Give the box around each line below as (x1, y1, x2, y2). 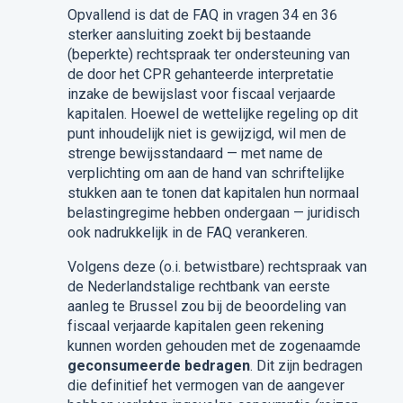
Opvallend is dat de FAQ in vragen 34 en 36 (67, 5, 337, 23)
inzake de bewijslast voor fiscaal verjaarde (67, 85, 336, 103)
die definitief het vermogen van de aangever (67, 376, 345, 394)
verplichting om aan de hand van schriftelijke (67, 164, 345, 182)
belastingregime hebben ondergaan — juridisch (67, 203, 360, 221)
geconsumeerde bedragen (67, 356, 250, 374)
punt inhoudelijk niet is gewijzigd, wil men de (67, 124, 346, 142)
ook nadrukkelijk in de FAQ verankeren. (67, 223, 308, 241)
